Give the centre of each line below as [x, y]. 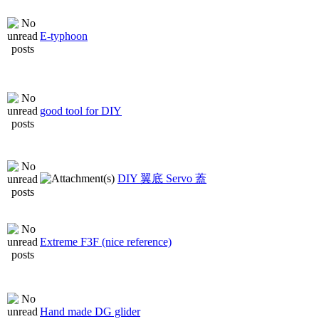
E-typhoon [64, 36]
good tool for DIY [81, 110]
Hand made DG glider [90, 311]
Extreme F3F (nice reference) [106, 241]
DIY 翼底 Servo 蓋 [162, 178]
